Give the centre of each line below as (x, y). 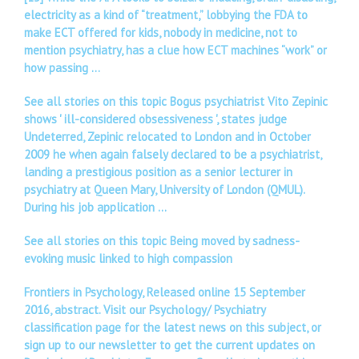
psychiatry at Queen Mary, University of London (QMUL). (164, 189)
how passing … (62, 67)
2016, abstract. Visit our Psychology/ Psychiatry (145, 309)
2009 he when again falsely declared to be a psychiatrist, (173, 154)
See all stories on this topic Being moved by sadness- (162, 240)
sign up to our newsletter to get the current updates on (169, 345)
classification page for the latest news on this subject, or (173, 327)
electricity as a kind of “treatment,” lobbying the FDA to (166, 14)
